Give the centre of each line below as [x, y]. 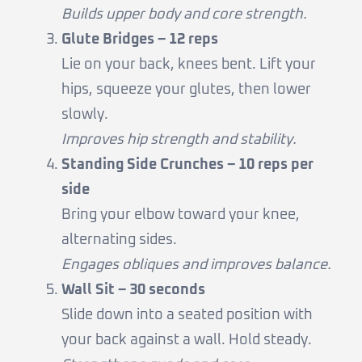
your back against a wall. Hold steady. [187, 341]
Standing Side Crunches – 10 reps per [187, 165]
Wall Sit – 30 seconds [133, 290]
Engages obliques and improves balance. [196, 265]
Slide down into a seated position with [187, 316]
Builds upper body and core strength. [184, 15]
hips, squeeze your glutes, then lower [186, 90]
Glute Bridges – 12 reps [140, 40]
